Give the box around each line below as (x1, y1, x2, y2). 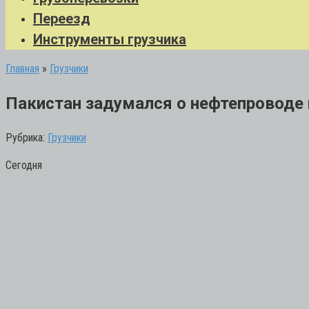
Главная (6, 62, 39, 75)
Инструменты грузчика (33, 31, 186, 48)
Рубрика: (6, 130, 45, 144)
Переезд (33, 10, 90, 27)
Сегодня (6, 158, 42, 172)
